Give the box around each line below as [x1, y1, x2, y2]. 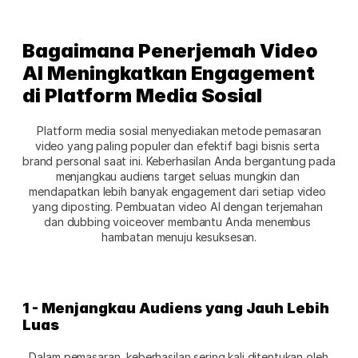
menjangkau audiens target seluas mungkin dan [55, 169, 300, 183]
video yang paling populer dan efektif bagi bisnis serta [34, 138, 320, 153]
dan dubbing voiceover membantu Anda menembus [44, 214, 311, 229]
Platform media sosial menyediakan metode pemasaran [34, 123, 321, 137]
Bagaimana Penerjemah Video [22, 38, 318, 62]
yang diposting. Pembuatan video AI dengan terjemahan [32, 199, 323, 213]
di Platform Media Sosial [22, 83, 262, 107]
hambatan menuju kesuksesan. [101, 229, 257, 244]
